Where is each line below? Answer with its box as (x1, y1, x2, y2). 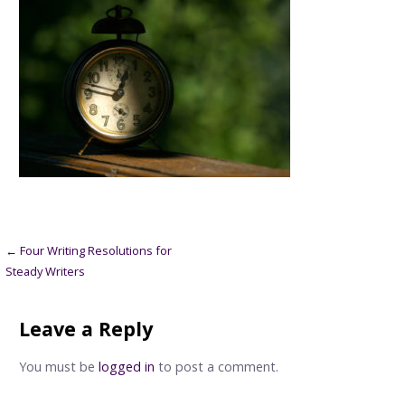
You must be (18, 358, 99, 376)
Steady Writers (5, 262, 86, 279)
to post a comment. (154, 358, 278, 376)
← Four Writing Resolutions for (5, 241, 173, 259)
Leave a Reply (18, 315, 153, 342)
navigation (5, 271, 133, 305)
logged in (98, 358, 155, 376)
